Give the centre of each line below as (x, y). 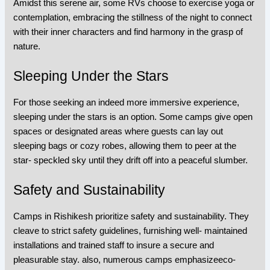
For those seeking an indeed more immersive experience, (127, 102)
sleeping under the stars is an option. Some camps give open (133, 117)
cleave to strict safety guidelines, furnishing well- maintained (130, 231)
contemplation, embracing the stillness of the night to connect (133, 17)
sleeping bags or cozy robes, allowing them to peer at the (125, 146)
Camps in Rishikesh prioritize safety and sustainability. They (131, 217)
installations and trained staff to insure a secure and (114, 246)
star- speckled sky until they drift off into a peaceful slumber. (131, 160)
